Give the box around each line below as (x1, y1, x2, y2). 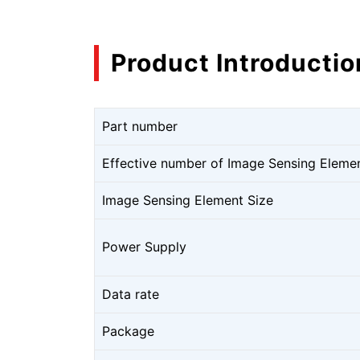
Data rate (102, 285, 159, 302)
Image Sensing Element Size (102, 191, 273, 208)
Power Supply (102, 238, 186, 255)
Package (102, 322, 154, 339)
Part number (102, 117, 178, 134)
